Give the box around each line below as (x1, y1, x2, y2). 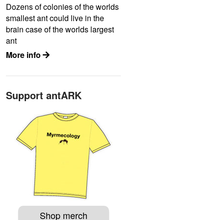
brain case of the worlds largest (6, 24, 114, 35)
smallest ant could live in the (6, 12, 104, 24)
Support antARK (6, 88, 82, 102)
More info (6, 49, 43, 60)
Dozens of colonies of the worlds (6, 1, 119, 12)
